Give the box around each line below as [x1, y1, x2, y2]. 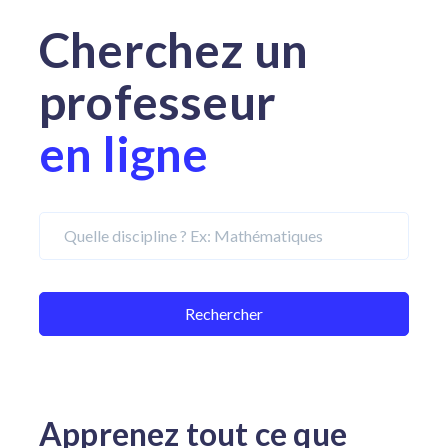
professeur [39, 73, 276, 130]
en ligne [39, 125, 209, 182]
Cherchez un [39, 21, 309, 78]
